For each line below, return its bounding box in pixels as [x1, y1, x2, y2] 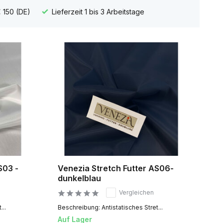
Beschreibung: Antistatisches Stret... [57, 204, 163, 212]
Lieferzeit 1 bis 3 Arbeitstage [50, 7, 144, 16]
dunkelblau [57, 173, 101, 184]
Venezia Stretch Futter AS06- [57, 163, 174, 174]
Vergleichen [118, 189, 154, 197]
